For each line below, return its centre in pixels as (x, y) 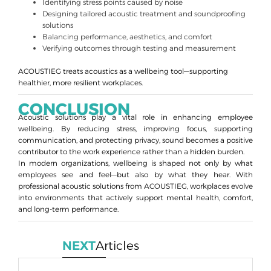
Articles (118, 246)
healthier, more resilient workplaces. (80, 83)
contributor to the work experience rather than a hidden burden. (131, 152)
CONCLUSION (74, 109)
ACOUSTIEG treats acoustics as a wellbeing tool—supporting (123, 71)
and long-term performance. (68, 209)
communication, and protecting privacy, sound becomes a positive (135, 140)
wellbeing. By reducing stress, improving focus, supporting (135, 129)
